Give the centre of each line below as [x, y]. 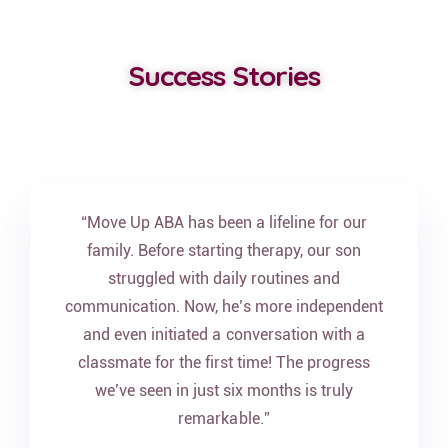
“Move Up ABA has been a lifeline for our [224, 222]
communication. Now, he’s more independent [224, 306]
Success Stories [224, 75]
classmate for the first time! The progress [224, 362]
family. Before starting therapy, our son [224, 250]
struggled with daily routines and [224, 278]
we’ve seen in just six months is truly [224, 390]
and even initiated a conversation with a [224, 334]
